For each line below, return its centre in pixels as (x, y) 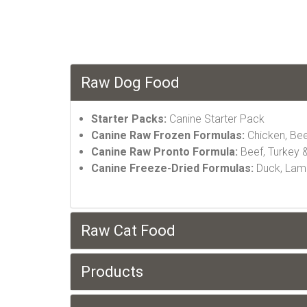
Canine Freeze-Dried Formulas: (172, 168)
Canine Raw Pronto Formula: (164, 152)
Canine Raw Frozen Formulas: (168, 135)
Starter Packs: (129, 119)
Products (112, 272)
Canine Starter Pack (216, 119)
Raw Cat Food (128, 231)
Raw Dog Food (130, 83)
